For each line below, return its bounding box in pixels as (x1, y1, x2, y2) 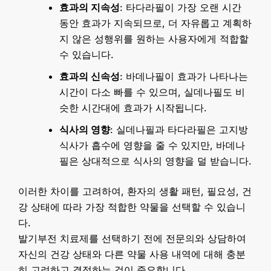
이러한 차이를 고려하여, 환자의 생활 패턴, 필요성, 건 (18, 184, 252, 197)
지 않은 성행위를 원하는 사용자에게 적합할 (59, 32, 249, 45)
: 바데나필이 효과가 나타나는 (120, 70, 248, 82)
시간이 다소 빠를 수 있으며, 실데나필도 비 (59, 85, 245, 98)
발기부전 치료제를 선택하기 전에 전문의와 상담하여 (18, 232, 246, 244)
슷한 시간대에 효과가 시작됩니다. (59, 101, 207, 114)
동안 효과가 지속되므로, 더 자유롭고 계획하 (59, 16, 252, 29)
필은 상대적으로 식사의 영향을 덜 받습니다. (59, 154, 252, 167)
